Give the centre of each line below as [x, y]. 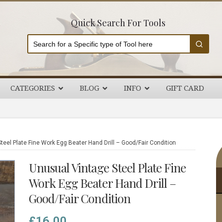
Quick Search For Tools [118, 23]
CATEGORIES [33, 88]
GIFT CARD [185, 88]
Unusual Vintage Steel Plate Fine [108, 167]
